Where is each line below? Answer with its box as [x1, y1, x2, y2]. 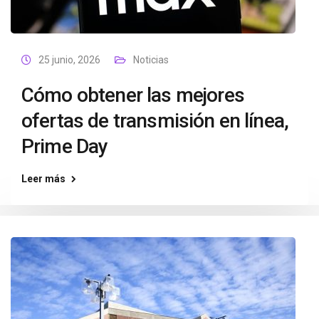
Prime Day [21, 135, 108, 158]
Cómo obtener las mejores [21, 83, 244, 107]
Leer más [21, 173, 66, 184]
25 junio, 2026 [38, 54, 100, 66]
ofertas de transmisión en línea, [21, 109, 289, 132]
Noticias [133, 54, 169, 66]
